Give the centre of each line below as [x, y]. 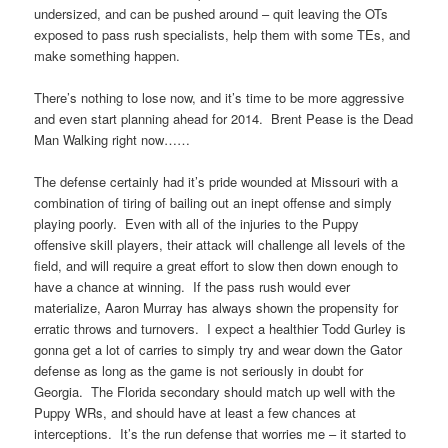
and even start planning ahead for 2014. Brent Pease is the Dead [224, 119]
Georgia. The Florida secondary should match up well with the [215, 392]
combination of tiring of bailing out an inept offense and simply [213, 203]
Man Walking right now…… [112, 140]
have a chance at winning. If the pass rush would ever [192, 287]
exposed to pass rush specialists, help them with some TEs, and [222, 35]
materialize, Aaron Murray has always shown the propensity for [216, 308]
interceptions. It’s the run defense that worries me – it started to [220, 434]
